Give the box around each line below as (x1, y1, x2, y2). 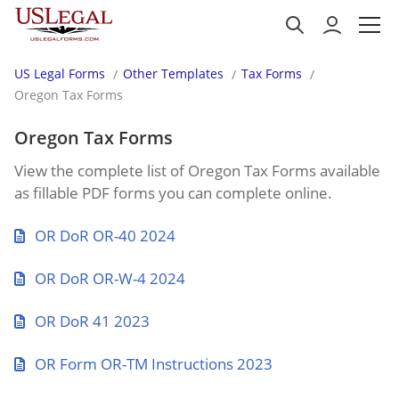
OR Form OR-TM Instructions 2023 (35, 354, 273, 374)
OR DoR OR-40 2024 (35, 225, 175, 246)
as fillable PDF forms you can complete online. (14, 183, 332, 203)
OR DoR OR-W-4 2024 (35, 268, 185, 289)
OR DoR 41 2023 (35, 311, 150, 331)
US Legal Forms (14, 65, 105, 82)
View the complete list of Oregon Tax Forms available (14, 160, 380, 181)
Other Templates (123, 65, 224, 82)
